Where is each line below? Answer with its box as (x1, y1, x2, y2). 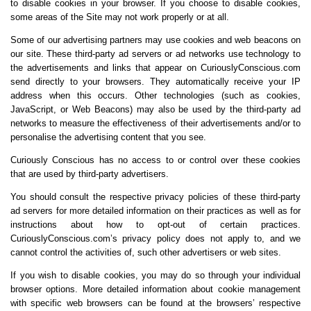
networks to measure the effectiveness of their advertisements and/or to (10, 117, 301, 128)
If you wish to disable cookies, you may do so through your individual (10, 269, 301, 280)
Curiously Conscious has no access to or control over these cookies (10, 154, 301, 165)
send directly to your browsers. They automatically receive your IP (10, 76, 301, 87)
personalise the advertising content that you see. (10, 131, 206, 142)
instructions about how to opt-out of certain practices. (10, 219, 301, 230)
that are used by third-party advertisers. (10, 168, 169, 179)
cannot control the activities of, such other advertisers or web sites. (10, 246, 281, 258)
